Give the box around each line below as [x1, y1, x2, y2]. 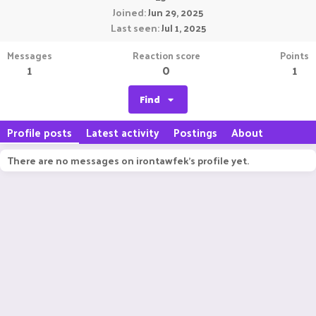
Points [280, 47, 309, 64]
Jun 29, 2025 [148, 4, 203, 21]
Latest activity [86, 123, 159, 142]
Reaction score [132, 47, 200, 64]
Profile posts [7, 123, 72, 142]
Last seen [110, 19, 157, 37]
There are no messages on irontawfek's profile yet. [7, 152, 249, 169]
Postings [174, 123, 217, 142]
